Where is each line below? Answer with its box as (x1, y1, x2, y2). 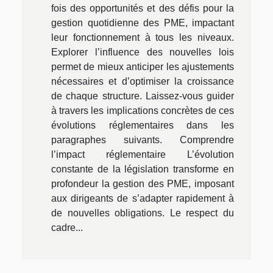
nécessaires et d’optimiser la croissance (51, 76, 234, 87)
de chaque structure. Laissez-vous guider (51, 91, 234, 102)
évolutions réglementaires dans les (51, 120, 234, 131)
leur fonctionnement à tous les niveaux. (51, 32, 234, 43)
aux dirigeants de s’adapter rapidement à (51, 193, 234, 204)
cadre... (51, 222, 83, 233)
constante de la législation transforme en (51, 164, 234, 175)
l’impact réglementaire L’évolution (51, 149, 234, 160)
